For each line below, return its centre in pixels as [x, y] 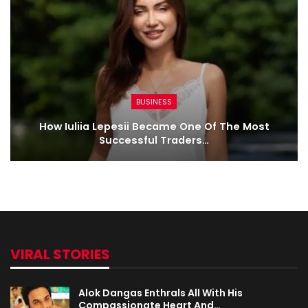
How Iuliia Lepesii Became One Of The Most [154, 126]
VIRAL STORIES [60, 255]
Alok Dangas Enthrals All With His [161, 293]
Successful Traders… [154, 140]
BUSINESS [154, 101]
